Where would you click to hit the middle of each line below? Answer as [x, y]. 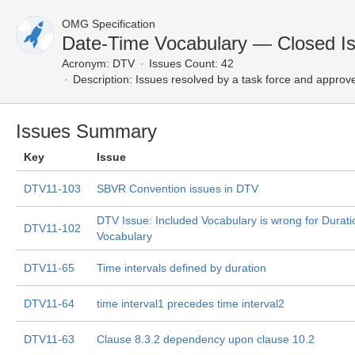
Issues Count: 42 [191, 63]
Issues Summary [86, 131]
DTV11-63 [49, 339]
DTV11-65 [49, 268]
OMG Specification [109, 24]
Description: [103, 79]
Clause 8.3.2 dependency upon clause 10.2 [206, 339]
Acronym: [86, 63]
